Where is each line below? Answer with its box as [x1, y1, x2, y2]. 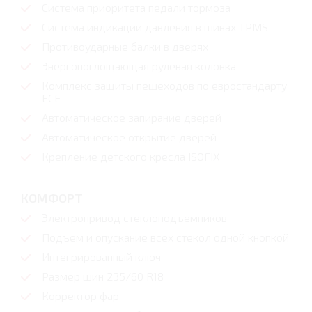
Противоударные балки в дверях [42, 40, 208, 54]
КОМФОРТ [21, 190, 83, 206]
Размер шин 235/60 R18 [42, 270, 164, 283]
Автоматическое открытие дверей [42, 130, 217, 144]
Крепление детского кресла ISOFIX [42, 150, 220, 164]
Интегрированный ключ [42, 250, 161, 264]
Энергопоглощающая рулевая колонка [42, 59, 236, 73]
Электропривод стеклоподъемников [42, 211, 227, 225]
